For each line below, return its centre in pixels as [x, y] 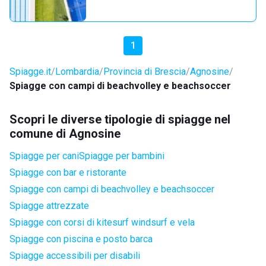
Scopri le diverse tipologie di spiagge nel [120, 119]
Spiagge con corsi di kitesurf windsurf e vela [102, 222]
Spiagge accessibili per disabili [75, 256]
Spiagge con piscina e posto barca [81, 239]
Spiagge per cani [44, 156]
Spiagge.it [30, 72]
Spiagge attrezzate [49, 206]
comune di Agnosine [65, 134]
